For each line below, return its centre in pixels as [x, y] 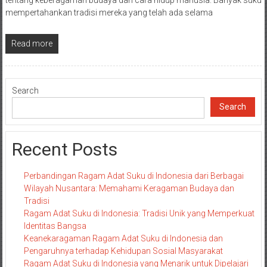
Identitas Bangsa [55, 226]
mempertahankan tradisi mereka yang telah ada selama [109, 12]
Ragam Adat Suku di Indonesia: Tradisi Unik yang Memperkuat [139, 213]
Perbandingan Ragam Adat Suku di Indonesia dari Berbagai [133, 176]
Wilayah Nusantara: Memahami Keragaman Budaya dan [129, 188]
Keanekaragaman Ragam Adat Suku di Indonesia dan [123, 238]
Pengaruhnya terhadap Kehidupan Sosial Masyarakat [123, 251]
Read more [32, 43]
